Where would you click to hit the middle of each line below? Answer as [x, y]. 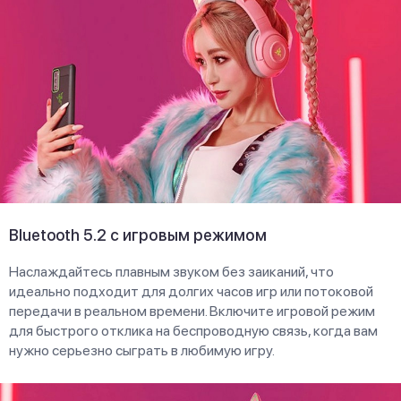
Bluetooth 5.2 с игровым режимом [138, 235]
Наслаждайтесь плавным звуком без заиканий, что [171, 271]
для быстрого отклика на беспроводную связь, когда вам [193, 330]
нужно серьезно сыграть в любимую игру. [142, 350]
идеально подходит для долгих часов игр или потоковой [191, 291]
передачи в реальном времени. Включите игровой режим [192, 311]
